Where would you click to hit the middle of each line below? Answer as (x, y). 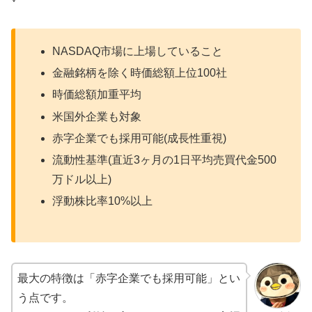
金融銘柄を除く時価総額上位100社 (140, 73)
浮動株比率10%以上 (103, 201)
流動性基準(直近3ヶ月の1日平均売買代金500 (165, 160)
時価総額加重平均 (97, 95)
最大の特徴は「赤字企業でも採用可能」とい (129, 278)
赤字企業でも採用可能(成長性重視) (140, 138)
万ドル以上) (82, 180)
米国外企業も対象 (97, 116)
